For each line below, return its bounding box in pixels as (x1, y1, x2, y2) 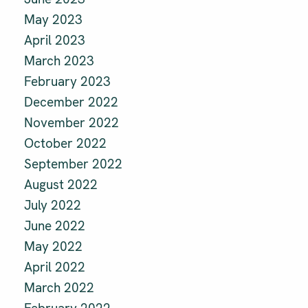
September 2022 (24, 155, 122, 173)
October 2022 (24, 135, 107, 153)
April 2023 (24, 32, 85, 49)
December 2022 (24, 93, 118, 111)
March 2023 (24, 52, 94, 70)
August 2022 (24, 176, 98, 194)
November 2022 (24, 114, 119, 132)
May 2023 (24, 11, 82, 29)
